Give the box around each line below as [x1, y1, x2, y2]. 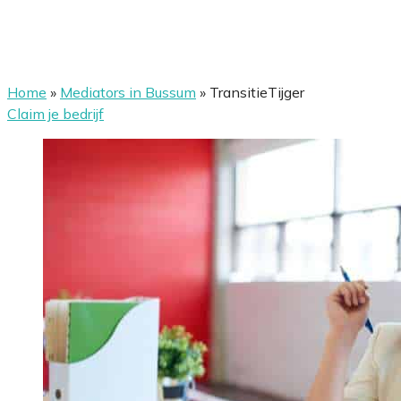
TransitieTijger [209, 83, 304, 101]
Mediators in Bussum [60, 83, 196, 101]
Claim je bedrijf [7, 105, 104, 123]
